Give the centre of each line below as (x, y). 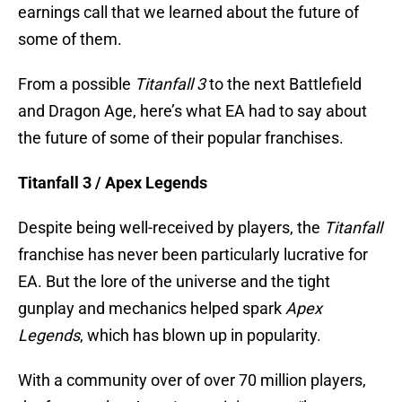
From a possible (76, 84)
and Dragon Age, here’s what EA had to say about (192, 111)
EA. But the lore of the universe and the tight (174, 282)
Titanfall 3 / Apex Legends (113, 183)
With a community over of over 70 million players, (192, 380)
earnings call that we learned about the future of (188, 13)
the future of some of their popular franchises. (181, 138)
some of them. (70, 39)
